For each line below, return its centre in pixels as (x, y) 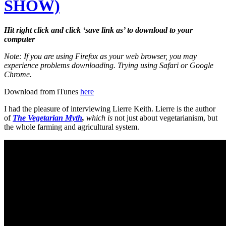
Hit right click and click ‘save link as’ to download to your (98, 30)
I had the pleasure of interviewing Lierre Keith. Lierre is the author (110, 109)
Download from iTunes (42, 92)
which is (99, 118)
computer (19, 39)
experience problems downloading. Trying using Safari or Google (109, 66)
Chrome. (18, 75)
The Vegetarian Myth (47, 118)
